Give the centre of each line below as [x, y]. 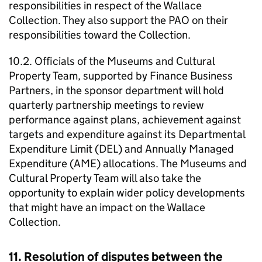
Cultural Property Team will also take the [105, 178]
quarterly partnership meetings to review [106, 105]
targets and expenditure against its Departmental [127, 134]
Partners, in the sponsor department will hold [116, 90]
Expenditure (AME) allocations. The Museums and [128, 163]
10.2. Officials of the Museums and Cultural [112, 61]
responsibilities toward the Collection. [100, 35]
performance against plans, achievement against [125, 120]
